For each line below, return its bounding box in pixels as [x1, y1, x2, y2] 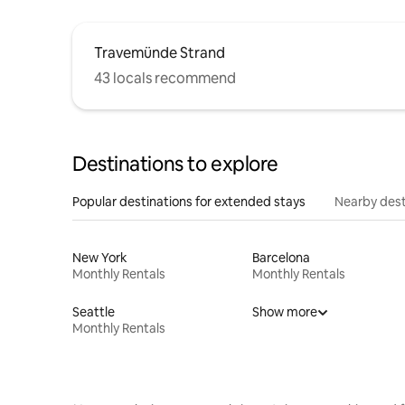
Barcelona [251, 250, 310, 266]
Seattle [72, 304, 115, 320]
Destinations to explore [72, 151, 278, 177]
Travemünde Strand [94, 43, 225, 62]
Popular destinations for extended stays [72, 193, 306, 210]
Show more [251, 304, 317, 320]
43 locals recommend [94, 69, 236, 88]
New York [72, 250, 127, 266]
